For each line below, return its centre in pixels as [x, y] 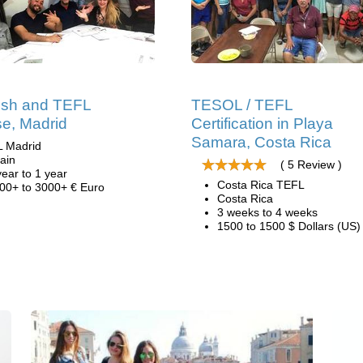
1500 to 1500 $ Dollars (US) [289, 226]
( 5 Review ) [311, 164]
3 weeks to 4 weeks [267, 212]
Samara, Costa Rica [261, 142]
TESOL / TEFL [242, 105]
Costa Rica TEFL [261, 185]
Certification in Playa [262, 124]
